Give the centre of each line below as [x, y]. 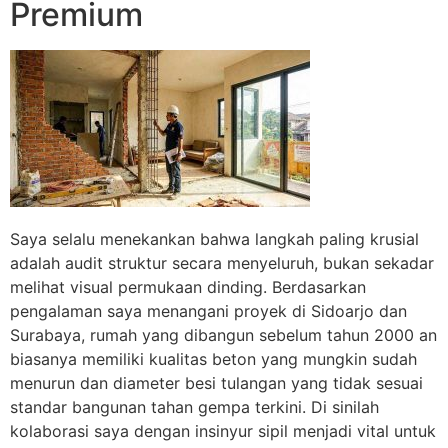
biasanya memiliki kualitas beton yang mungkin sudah [213, 359]
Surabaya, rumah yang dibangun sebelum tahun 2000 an [223, 335]
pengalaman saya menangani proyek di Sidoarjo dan [208, 311]
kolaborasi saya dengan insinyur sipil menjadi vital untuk [223, 431]
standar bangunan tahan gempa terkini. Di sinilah [194, 407]
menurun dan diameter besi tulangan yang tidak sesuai [216, 383]
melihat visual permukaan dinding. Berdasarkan [188, 287]
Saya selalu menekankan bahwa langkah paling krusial [214, 239]
